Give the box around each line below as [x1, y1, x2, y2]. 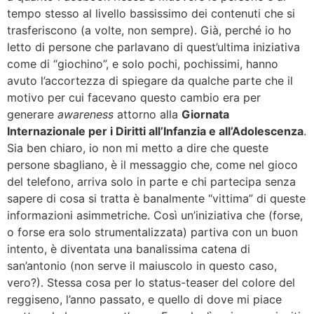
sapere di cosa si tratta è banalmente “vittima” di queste [7, 191, 306, 205]
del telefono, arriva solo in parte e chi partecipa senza [7, 175, 296, 189]
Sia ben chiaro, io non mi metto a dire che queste [7, 141, 268, 155]
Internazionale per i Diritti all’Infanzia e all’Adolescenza [7, 124, 303, 138]
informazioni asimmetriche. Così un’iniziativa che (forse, [7, 208, 303, 222]
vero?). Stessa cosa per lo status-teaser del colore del [7, 275, 295, 289]
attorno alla [117, 107, 182, 121]
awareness [57, 107, 117, 121]
